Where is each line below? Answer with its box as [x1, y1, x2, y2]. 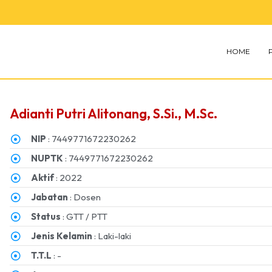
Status [31, 211, 61, 222]
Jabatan [31, 191, 69, 203]
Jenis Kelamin [31, 230, 93, 242]
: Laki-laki [92, 230, 132, 242]
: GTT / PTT [61, 211, 108, 222]
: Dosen [68, 191, 101, 203]
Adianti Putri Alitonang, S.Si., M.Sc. [10, 105, 218, 122]
